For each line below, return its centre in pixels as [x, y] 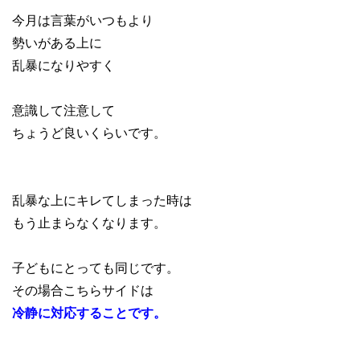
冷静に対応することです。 [89, 313]
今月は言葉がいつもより [83, 20]
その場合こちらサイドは [83, 290]
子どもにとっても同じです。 [96, 268]
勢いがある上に [57, 43]
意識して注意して [63, 110]
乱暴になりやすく [63, 65]
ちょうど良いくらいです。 [89, 133]
